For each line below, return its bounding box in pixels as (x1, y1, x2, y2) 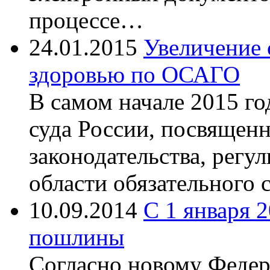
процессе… (29, 7, 143, 33)
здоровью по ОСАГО (29, 61, 240, 87)
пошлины (29, 224, 124, 250)
